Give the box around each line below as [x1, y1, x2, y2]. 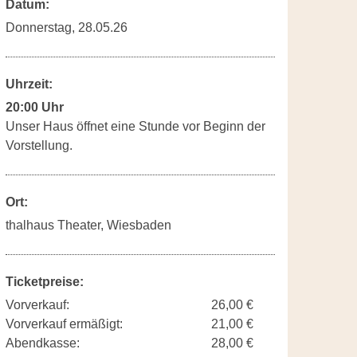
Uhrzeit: [6, 77, 53, 91]
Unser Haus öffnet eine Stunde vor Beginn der [6, 120, 265, 133]
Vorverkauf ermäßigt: [6, 317, 123, 331]
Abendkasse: [6, 336, 80, 350]
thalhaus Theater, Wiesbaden [6, 218, 171, 232]
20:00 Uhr [6, 100, 64, 114]
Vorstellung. [6, 139, 73, 152]
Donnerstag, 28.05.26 [6, 21, 127, 34]
